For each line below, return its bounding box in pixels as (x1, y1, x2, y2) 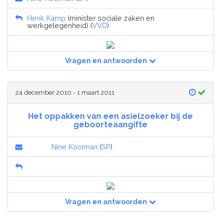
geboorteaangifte (74, 120, 147, 130)
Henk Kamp (27, 14, 66, 23)
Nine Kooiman (51, 143, 98, 151)
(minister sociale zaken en (66, 14, 154, 23)
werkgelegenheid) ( (27, 21, 92, 30)
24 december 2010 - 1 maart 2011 (15, 89, 114, 97)
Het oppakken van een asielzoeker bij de (28, 111, 193, 121)
